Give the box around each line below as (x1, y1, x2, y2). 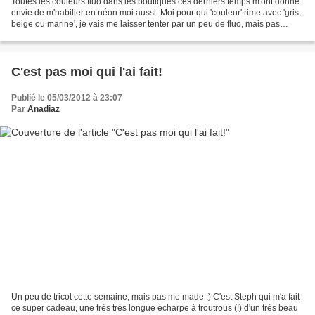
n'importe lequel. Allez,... (11, 30, 104, 40)
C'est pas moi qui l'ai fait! (11, 64, 162, 79)
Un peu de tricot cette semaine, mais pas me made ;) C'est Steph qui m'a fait (11, 292, 300, 302)
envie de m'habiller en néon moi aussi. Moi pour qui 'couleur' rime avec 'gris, (11, 7, 301, 18)
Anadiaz (27, 103, 60, 114)
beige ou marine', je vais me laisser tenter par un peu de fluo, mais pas (11, 18, 280, 29)
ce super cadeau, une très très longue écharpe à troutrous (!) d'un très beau (11, 303, 298, 314)
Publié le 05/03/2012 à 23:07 (11, 92, 122, 103)
